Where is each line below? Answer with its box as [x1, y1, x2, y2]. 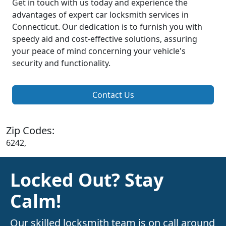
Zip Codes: [6, 124, 54, 138]
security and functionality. [12, 58, 110, 69]
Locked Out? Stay [10, 167, 163, 192]
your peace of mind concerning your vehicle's [12, 45, 186, 57]
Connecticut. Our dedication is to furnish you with [12, 21, 202, 33]
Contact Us [92, 89, 134, 101]
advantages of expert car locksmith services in [12, 9, 189, 21]
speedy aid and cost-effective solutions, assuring [12, 33, 197, 45]
